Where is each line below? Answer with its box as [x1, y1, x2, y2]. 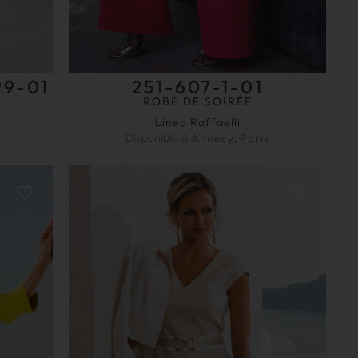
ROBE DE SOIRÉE [142, 93, 253, 109]
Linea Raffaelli [154, 114, 241, 129]
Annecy [191, 130, 235, 145]
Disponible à [125, 130, 192, 145]
